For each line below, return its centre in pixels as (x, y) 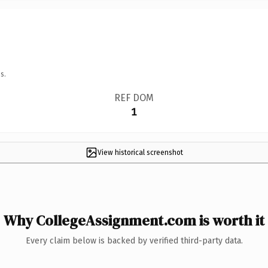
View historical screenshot (140, 152)
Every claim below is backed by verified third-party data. (134, 240)
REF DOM (134, 98)
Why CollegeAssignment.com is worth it (134, 220)
